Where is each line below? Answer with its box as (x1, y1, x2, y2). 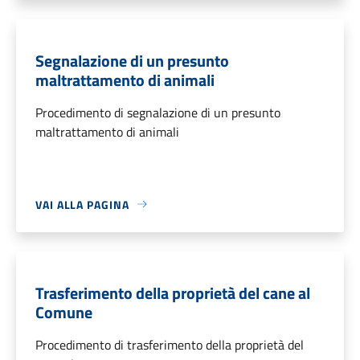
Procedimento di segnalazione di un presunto (35, 102, 280, 122)
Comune (35, 299, 92, 325)
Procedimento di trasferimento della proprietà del (35, 334, 304, 354)
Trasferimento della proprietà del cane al (35, 280, 310, 305)
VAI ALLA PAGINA (35, 195, 129, 213)
